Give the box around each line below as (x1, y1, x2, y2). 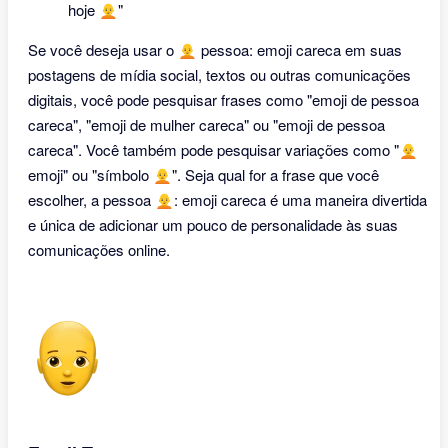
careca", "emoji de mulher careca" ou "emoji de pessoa (28, 114, 385, 135)
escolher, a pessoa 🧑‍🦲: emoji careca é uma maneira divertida (28, 189, 427, 210)
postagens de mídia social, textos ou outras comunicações (28, 64, 411, 85)
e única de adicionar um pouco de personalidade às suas (28, 214, 398, 235)
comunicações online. (28, 239, 170, 260)
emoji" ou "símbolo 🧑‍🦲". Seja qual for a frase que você (28, 164, 379, 185)
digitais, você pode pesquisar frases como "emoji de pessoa (28, 89, 419, 110)
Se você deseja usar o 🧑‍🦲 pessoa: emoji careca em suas (28, 39, 402, 60)
